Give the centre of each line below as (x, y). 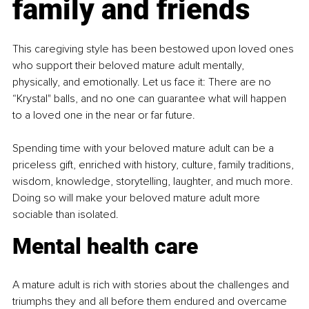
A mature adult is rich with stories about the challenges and (152, 285)
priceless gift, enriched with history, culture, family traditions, (154, 165)
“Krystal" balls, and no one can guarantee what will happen (151, 98)
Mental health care (105, 246)
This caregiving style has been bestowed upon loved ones (154, 49)
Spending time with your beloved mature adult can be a (144, 148)
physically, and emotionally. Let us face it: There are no (143, 82)
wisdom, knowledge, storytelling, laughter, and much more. (154, 181)
